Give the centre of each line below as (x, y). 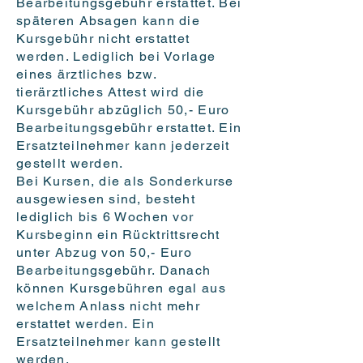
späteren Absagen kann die (108, 21)
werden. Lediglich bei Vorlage (116, 57)
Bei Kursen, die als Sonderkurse (125, 181)
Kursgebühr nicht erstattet (103, 39)
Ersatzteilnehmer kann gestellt (119, 342)
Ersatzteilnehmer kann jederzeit (123, 146)
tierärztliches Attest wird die (111, 92)
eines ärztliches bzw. (86, 75)
